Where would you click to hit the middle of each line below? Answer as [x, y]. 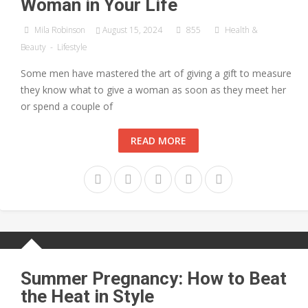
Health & [242, 30]
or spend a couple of [67, 107]
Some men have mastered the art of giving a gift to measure [156, 74]
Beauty [33, 47]
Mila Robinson [59, 30]
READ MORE [158, 141]
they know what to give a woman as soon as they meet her [153, 90]
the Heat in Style [87, 296]
